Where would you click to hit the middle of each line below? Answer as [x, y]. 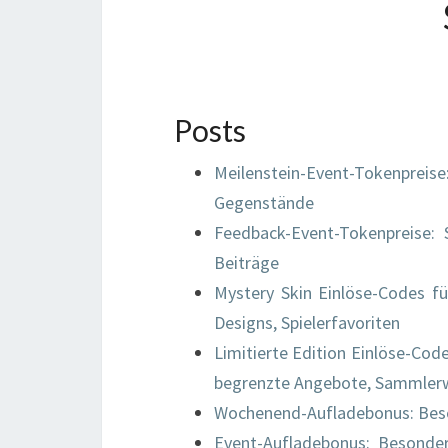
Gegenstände [264, 202]
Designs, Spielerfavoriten [307, 322]
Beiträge [246, 262]
